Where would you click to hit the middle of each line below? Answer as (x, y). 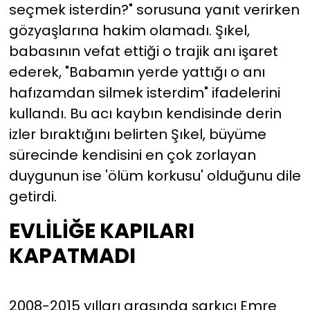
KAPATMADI (72, 256)
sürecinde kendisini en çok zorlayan (132, 155)
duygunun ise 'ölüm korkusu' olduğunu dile (155, 176)
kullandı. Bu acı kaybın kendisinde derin (145, 114)
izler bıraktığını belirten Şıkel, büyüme (137, 135)
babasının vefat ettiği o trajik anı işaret (143, 52)
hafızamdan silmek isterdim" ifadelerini (144, 93)
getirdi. (33, 197)
